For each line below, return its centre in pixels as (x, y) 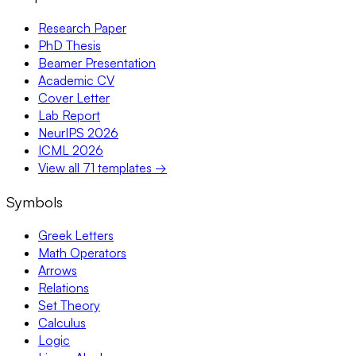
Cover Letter (74, 98)
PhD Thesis (70, 46)
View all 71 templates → (103, 168)
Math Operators (82, 252)
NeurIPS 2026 (78, 133)
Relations (64, 287)
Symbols (35, 201)
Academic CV (76, 81)
